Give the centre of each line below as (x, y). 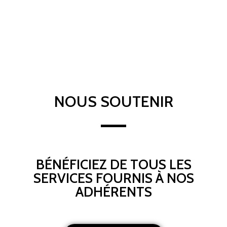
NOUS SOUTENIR (113, 102)
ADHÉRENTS (113, 192)
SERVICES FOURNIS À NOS (113, 178)
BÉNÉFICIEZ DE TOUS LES (113, 165)
